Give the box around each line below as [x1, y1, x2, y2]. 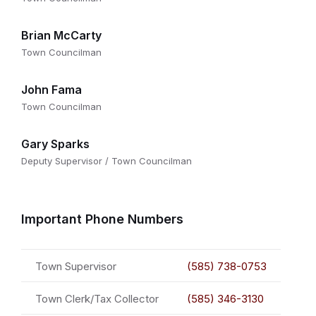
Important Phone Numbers [21, 212, 183, 226]
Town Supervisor [35, 260, 116, 273]
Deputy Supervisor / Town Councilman [21, 155, 192, 166]
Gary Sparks [21, 137, 90, 151]
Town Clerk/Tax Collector [35, 292, 159, 305]
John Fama [21, 83, 82, 97]
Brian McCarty [21, 28, 102, 42]
